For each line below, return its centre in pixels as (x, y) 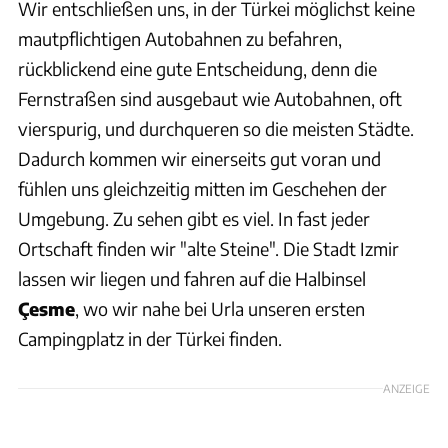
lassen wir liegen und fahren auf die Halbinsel (192, 278)
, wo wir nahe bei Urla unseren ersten (220, 308)
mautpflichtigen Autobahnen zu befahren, (180, 38)
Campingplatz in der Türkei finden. (150, 338)
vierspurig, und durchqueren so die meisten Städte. (216, 128)
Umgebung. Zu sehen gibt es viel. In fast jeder (194, 218)
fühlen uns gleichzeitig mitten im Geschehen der (202, 188)
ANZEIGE (406, 387)
